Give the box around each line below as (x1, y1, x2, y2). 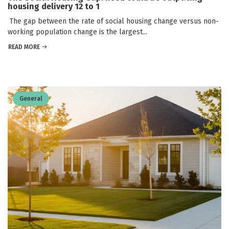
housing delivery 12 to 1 (8, 1, 100, 11)
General (19, 95, 42, 102)
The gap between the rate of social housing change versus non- (8, 16, 219, 26)
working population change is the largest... (8, 27, 147, 36)
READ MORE (8, 43, 40, 51)
